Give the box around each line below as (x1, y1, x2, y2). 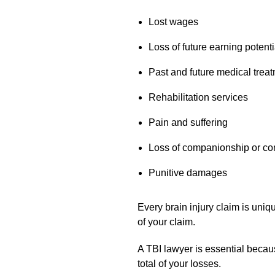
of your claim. (137, 216, 195, 227)
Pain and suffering (148, 117, 228, 128)
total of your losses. (137, 258, 221, 269)
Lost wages (148, 16, 198, 27)
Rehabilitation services (148, 91, 248, 103)
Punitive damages (148, 167, 227, 178)
